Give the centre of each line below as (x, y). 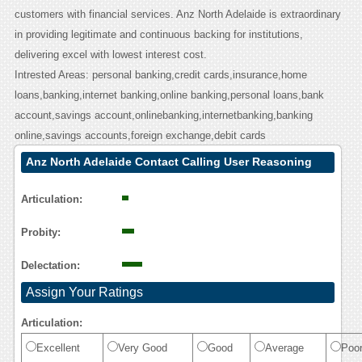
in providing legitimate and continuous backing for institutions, (158, 35)
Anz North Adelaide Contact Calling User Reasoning (168, 162)
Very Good (142, 348)
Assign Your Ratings (84, 293)
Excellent (58, 348)
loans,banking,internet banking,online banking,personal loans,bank (169, 95)
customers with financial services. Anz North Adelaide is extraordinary (177, 15)
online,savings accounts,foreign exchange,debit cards (140, 136)
